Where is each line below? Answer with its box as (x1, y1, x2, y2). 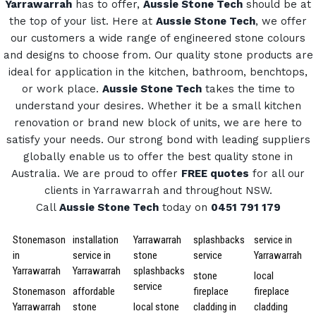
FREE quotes (181, 167, 249, 180)
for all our (249, 167, 305, 180)
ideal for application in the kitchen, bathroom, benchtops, (8, 66, 308, 78)
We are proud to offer (60, 167, 181, 180)
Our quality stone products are (154, 49, 313, 61)
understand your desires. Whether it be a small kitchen (15, 99, 301, 112)
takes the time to (201, 83, 295, 95)
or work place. (21, 83, 102, 95)
